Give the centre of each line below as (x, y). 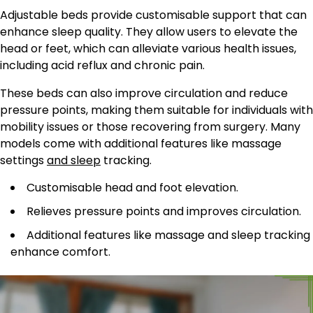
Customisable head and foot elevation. (132, 187)
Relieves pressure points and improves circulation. (164, 211)
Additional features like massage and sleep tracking (168, 235)
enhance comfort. (60, 252)
